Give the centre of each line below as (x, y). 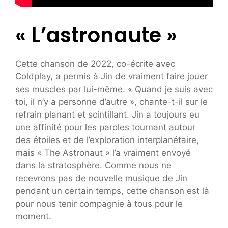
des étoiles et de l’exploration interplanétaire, (107, 140)
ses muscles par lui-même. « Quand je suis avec (114, 89)
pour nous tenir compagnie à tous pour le (99, 204)
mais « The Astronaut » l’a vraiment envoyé (103, 153)
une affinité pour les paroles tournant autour (105, 127)
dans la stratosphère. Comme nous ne (93, 166)
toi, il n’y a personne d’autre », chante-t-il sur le (111, 102)
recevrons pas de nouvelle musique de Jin (101, 178)
